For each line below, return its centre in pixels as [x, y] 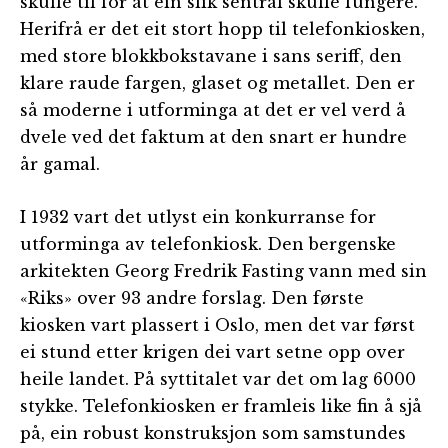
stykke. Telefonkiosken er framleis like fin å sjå [221, 405]
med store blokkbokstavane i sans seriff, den [211, 55]
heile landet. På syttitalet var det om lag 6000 [218, 378]
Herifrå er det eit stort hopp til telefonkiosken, [222, 28]
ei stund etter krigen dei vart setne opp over [212, 351]
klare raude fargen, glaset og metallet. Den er [217, 82]
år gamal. [60, 163]
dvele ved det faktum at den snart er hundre [213, 136]
